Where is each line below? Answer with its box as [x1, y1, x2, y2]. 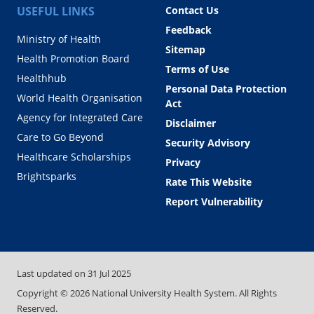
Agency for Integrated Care [17, 110, 143, 124]
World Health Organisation [17, 90, 142, 104]
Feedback [165, 22, 212, 36]
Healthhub [17, 71, 67, 85]
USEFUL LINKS [17, 3, 95, 19]
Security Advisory [165, 135, 250, 149]
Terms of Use [165, 62, 229, 76]
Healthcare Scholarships [17, 149, 131, 163]
